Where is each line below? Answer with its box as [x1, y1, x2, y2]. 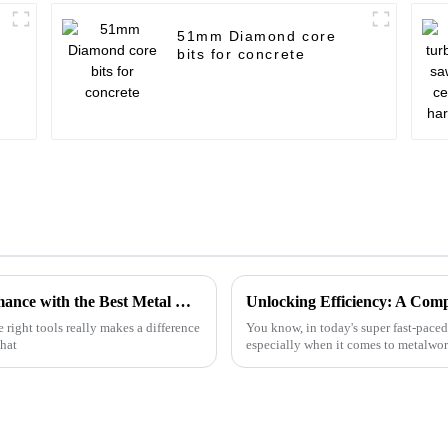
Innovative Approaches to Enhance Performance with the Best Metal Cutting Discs [175, 292, 191, 310]
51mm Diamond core [177, 28, 337, 45]
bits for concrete [177, 46, 306, 63]
